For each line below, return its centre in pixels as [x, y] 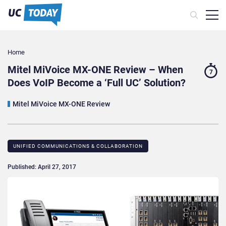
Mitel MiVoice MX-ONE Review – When [95, 70]
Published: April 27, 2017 [42, 167]
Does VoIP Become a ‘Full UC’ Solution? [97, 83]
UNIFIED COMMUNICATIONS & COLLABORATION [78, 146]
